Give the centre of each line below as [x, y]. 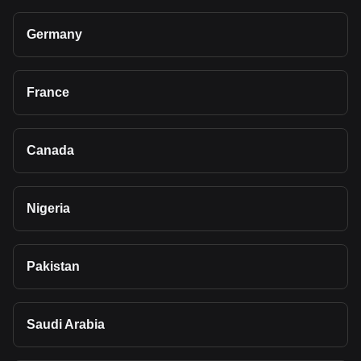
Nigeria [48, 208]
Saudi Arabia [66, 324]
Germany [54, 34]
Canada [50, 150]
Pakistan [53, 266]
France [48, 92]
